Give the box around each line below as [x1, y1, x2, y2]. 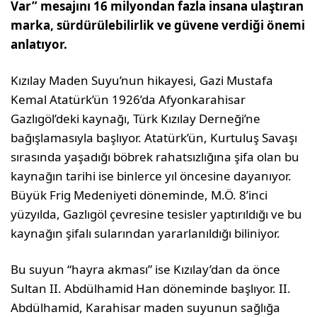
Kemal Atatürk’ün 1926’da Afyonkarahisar [11, 91, 246, 108]
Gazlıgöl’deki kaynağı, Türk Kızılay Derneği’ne [11, 110, 261, 127]
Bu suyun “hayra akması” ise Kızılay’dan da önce [11, 261, 281, 278]
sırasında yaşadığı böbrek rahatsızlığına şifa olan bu [11, 149, 300, 166]
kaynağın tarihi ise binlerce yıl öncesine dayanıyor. [11, 168, 292, 185]
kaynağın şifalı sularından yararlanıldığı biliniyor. [11, 225, 281, 242]
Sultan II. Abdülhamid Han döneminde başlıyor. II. [11, 280, 292, 297]
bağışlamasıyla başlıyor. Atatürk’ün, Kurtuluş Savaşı [11, 129, 298, 146]
